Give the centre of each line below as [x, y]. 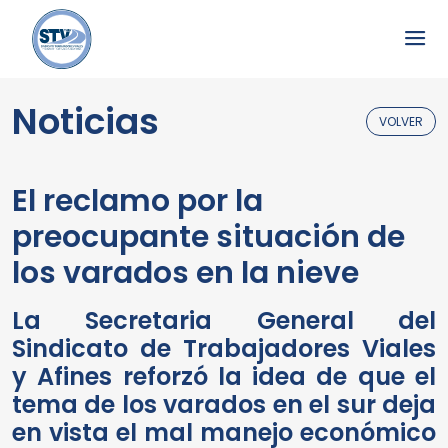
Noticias [85, 121]
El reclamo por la [137, 201]
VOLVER [401, 121]
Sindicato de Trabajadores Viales [224, 348]
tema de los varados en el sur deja [224, 404]
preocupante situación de [208, 237]
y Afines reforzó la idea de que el [224, 376]
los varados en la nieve [185, 273]
